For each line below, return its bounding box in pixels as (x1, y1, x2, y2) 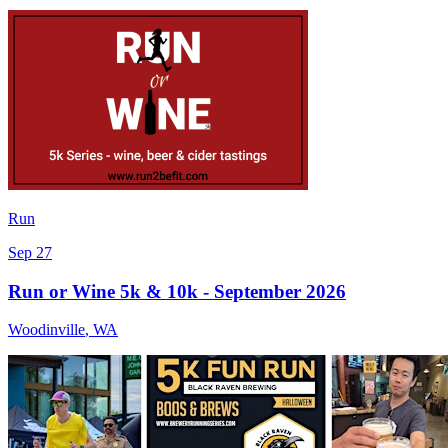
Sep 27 (8, 243, 52, 261)
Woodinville (8, 321, 85, 339)
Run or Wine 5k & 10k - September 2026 (8, 280, 346, 302)
